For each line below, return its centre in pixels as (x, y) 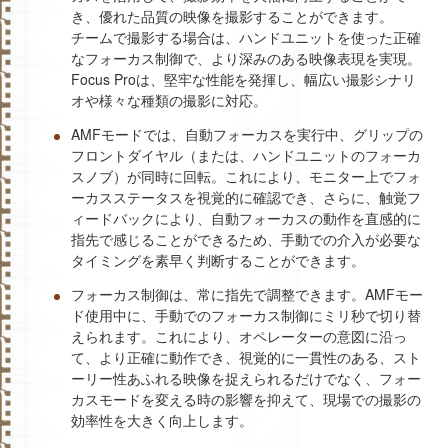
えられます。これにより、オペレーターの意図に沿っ (239, 335)
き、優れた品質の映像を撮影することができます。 (232, 15)
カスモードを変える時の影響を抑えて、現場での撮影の (246, 398)
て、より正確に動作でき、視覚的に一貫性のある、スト (246, 356)
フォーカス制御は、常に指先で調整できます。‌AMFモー (247, 293)
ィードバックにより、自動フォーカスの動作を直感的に (246, 217)
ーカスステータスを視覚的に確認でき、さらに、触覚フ (246, 196)
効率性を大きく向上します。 (162, 419)
